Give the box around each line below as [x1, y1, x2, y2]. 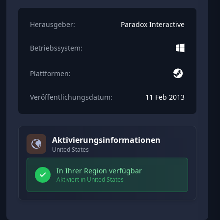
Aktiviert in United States [56, 175, 124, 184]
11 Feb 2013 [145, 92, 185, 102]
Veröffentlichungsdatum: [30, 92, 113, 102]
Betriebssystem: [30, 43, 83, 53]
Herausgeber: [30, 20, 76, 29]
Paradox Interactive [120, 20, 185, 29]
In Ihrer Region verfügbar [56, 166, 142, 175]
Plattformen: [30, 69, 71, 78]
